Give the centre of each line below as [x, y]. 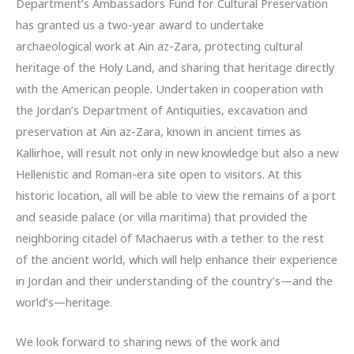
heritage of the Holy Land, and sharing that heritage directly [175, 67]
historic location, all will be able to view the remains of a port [176, 195]
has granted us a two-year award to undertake [140, 24]
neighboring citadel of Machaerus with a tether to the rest [170, 237]
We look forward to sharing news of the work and [148, 341]
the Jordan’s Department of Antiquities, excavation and [162, 109]
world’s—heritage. [64, 301]
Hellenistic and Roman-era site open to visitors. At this [159, 173]
